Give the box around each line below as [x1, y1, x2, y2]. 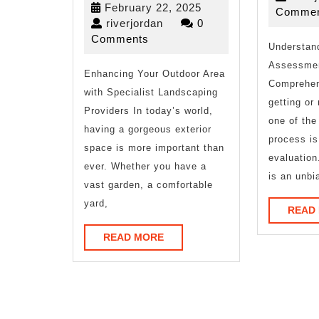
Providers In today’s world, [84, 105, 213, 116]
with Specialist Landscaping [84, 86, 218, 98]
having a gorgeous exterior [84, 123, 211, 135]
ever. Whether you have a [84, 160, 206, 172]
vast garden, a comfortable [84, 179, 213, 190]
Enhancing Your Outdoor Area [84, 68, 225, 79]
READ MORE [103, 231, 164, 243]
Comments [91, 32, 149, 45]
